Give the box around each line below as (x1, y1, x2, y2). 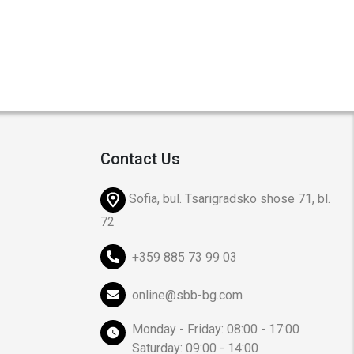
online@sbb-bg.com (129, 288, 243, 303)
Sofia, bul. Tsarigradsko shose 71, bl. (126, 191, 330, 207)
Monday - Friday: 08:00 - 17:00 (132, 322, 299, 337)
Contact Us (100, 149, 180, 169)
